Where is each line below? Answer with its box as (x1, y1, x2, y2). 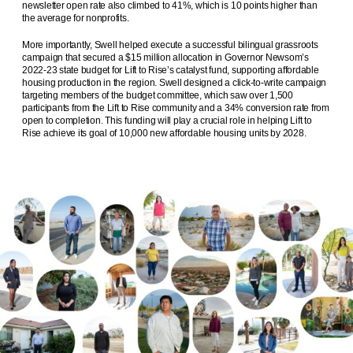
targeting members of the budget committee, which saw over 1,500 (22, 89, 293, 101)
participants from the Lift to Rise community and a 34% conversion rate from (22, 102, 330, 113)
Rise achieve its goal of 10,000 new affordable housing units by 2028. (22, 127, 307, 139)
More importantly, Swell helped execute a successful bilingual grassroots (22, 39, 318, 50)
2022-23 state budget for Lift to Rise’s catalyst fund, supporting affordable (22, 64, 319, 76)
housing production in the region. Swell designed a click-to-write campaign (22, 76, 327, 88)
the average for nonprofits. (22, 12, 129, 24)
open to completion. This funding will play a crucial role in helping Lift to (22, 114, 312, 126)
